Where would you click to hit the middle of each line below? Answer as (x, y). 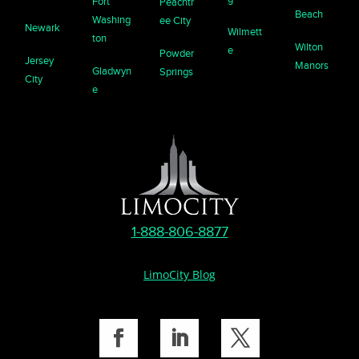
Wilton (309, 46)
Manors (311, 65)
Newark (43, 27)
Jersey (40, 60)
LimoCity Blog (179, 274)
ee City (175, 20)
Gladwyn (112, 71)
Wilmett (244, 31)
